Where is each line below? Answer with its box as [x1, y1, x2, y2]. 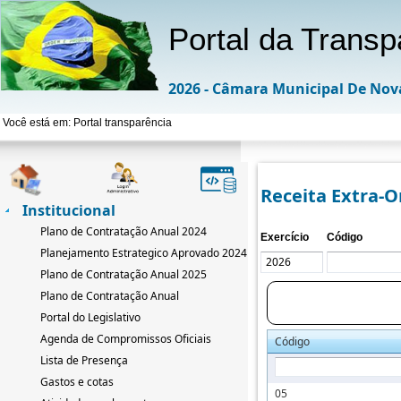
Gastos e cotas [40, 374, 114, 389]
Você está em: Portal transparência [3, 116, 172, 129]
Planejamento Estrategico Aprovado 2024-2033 [40, 245, 276, 260]
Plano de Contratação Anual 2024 [40, 224, 207, 239]
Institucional [22, 200, 115, 220]
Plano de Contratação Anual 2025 [40, 267, 207, 282]
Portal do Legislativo [40, 310, 141, 325]
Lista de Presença [40, 353, 128, 368]
